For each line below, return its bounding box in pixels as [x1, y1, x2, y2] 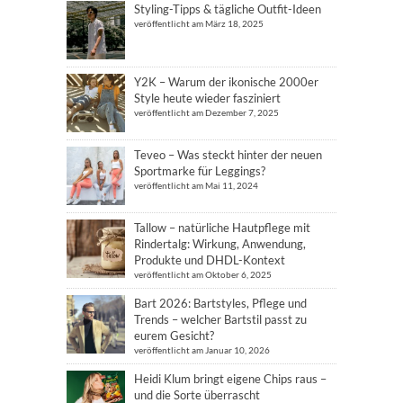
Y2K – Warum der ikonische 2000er [134, 75, 318, 89]
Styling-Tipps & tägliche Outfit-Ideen [134, 2, 321, 16]
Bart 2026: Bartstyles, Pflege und [134, 296, 307, 310]
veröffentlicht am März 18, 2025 [134, 18, 264, 29]
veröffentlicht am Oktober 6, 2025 [134, 269, 272, 280]
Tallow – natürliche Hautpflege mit [134, 220, 310, 235]
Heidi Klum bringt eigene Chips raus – [134, 372, 327, 386]
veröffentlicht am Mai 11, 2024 [134, 180, 258, 191]
